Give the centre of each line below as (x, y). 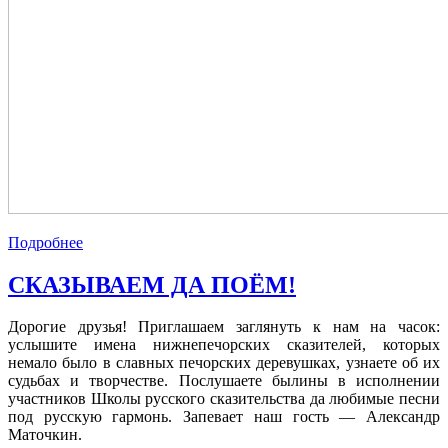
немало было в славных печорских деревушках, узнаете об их (224, 363)
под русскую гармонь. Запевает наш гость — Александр (224, 417)
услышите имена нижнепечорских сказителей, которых (224, 345)
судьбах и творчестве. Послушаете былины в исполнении (224, 381)
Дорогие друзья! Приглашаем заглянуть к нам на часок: (224, 327)
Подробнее (45, 242)
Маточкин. (45, 435)
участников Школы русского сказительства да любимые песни (224, 399)
